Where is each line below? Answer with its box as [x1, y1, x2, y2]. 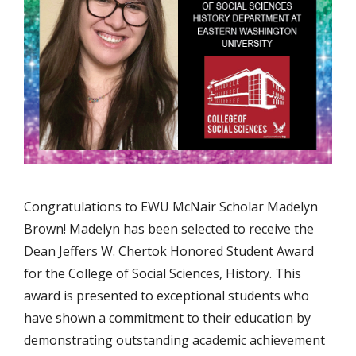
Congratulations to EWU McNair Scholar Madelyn [24, 198, 318, 215]
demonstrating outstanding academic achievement [24, 331, 325, 349]
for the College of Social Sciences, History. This [24, 265, 301, 282]
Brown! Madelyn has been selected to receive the [24, 220, 314, 238]
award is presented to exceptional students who [24, 287, 309, 304]
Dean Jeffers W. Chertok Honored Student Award [24, 242, 314, 260]
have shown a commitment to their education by [24, 309, 311, 327]
